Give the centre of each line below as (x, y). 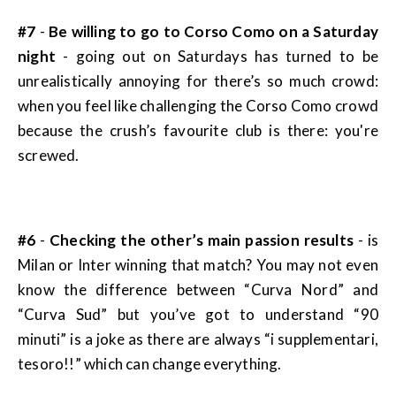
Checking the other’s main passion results (202, 240)
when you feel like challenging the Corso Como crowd (198, 106)
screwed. (49, 156)
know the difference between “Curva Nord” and (198, 290)
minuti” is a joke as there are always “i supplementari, (198, 339)
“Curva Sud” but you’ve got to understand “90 (198, 315)
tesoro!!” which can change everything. (150, 364)
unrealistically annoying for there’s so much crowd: (198, 81)
